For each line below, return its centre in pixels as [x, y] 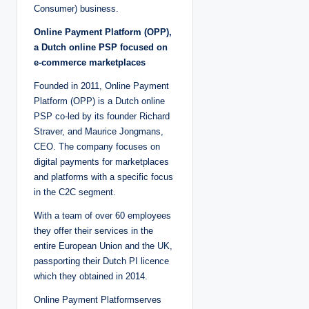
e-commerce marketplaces [90, 63]
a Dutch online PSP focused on [101, 48]
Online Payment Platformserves [98, 300]
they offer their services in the [93, 231]
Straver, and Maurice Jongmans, [99, 132]
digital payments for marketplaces [101, 162]
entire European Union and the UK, [103, 246]
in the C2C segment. [75, 192]
